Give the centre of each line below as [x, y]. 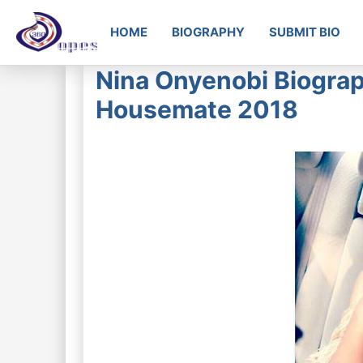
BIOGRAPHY [208, 32]
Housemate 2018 [196, 109]
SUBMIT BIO [305, 32]
